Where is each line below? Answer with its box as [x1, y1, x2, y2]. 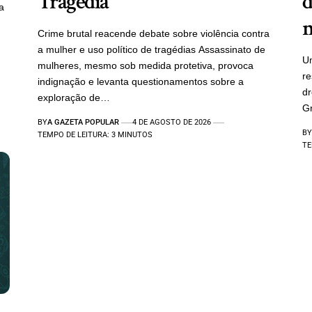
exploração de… [37, 92, 110, 104]
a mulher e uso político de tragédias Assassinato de [37, 44, 265, 56]
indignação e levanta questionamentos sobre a [37, 76, 244, 88]
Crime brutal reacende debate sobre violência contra [37, 28, 270, 40]
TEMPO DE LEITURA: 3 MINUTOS [37, 130, 153, 140]
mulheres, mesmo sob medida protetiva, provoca [37, 60, 253, 72]
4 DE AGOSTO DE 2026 [132, 118, 212, 127]
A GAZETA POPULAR [47, 118, 119, 127]
